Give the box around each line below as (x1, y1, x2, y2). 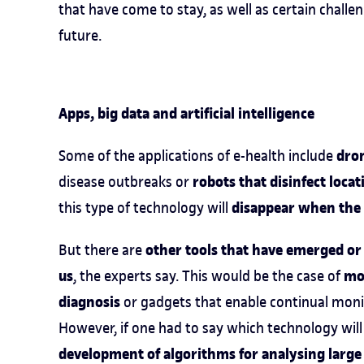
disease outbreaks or (58, 172, 193, 191)
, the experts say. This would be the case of (73, 266, 344, 285)
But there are (58, 240, 145, 259)
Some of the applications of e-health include (58, 146, 336, 165)
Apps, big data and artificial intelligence (58, 102, 314, 125)
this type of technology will (58, 198, 232, 217)
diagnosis (58, 291, 123, 314)
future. (58, 26, 102, 45)
